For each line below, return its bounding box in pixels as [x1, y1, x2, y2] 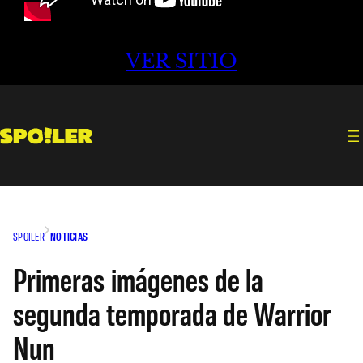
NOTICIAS [49, 228, 88, 243]
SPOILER [13, 228, 45, 243]
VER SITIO [126, 49, 237, 74]
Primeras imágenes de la [13, 258, 263, 298]
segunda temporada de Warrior [13, 293, 331, 332]
